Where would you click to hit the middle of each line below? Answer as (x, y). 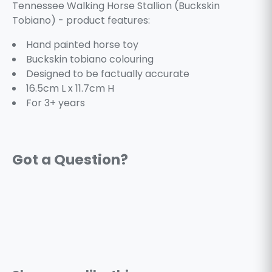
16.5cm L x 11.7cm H (70, 89)
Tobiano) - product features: (81, 21)
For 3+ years (56, 103)
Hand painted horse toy (82, 45)
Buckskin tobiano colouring (90, 59)
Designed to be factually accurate (108, 74)
